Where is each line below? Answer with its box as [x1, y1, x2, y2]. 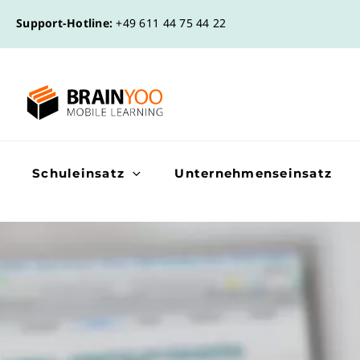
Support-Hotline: [16, 15, 113, 31]
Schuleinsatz [32, 166, 125, 181]
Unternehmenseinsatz [174, 166, 332, 181]
